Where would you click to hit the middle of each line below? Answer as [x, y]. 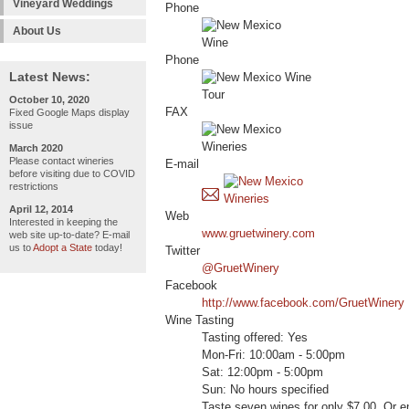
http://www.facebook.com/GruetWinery [303, 304]
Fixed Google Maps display [69, 112]
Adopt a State [63, 247]
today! [107, 247]
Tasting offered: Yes [255, 338]
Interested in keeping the [63, 222]
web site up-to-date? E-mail [69, 235]
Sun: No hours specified [265, 390]
